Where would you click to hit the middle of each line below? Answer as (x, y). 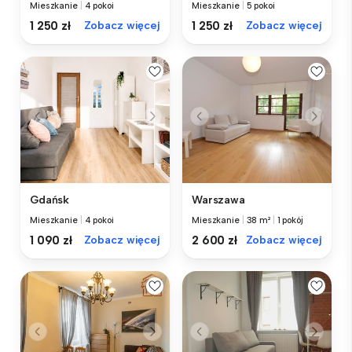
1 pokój (290, 221)
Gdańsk (50, 200)
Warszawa (218, 200)
